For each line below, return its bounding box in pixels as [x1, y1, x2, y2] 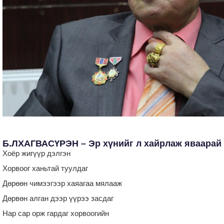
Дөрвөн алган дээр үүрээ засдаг [2, 193, 113, 202]
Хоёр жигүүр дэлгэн [2, 148, 70, 157]
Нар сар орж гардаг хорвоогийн [2, 208, 109, 217]
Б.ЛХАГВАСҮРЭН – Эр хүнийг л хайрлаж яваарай [2, 138, 221, 148]
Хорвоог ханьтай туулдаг [2, 163, 88, 172]
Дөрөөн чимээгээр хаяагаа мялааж [2, 178, 122, 187]
